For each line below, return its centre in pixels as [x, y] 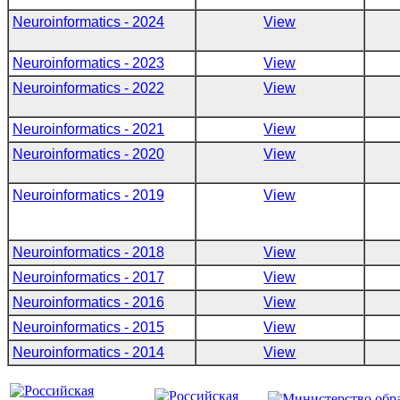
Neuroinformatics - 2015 [88, 327]
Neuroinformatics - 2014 [88, 352]
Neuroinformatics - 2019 [88, 195]
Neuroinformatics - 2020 [88, 154]
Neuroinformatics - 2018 [88, 252]
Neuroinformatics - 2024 [88, 21]
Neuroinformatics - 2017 [88, 277]
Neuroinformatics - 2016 [88, 302]
